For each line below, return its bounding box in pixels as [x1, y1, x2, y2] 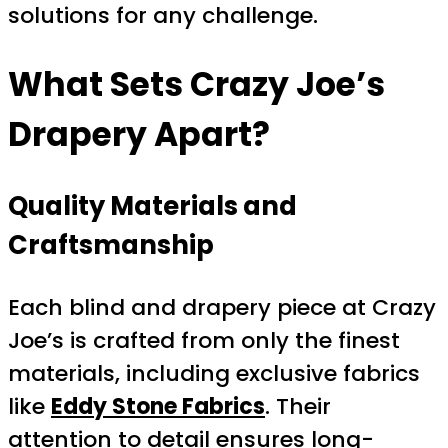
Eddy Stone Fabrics [51, 390, 265, 422]
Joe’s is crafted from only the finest [8, 324, 400, 356]
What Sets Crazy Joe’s [8, 60, 385, 108]
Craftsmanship [8, 226, 214, 263]
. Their [265, 390, 331, 422]
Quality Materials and [8, 187, 297, 224]
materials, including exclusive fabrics [8, 357, 420, 389]
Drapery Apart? [8, 110, 270, 158]
